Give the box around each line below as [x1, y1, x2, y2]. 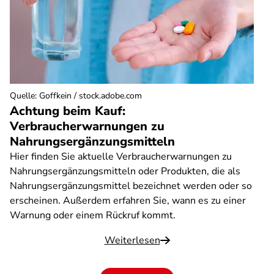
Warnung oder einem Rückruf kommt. [10, 209, 176, 222]
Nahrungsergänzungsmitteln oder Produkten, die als [10, 165, 240, 178]
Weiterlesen [104, 234, 160, 247]
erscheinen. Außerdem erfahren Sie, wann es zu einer [10, 194, 246, 207]
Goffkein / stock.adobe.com [39, 90, 142, 102]
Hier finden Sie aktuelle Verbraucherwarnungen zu [10, 150, 232, 163]
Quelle [10, 90, 35, 102]
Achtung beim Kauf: [10, 103, 125, 119]
